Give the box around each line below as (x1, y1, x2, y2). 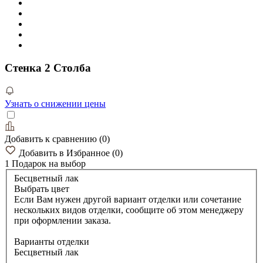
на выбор (49, 158, 86, 168)
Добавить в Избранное (19, 147, 112, 158)
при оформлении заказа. (14, 215, 111, 226)
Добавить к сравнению (5, 133, 99, 144)
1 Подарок (5, 158, 49, 168)
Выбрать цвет (14, 184, 69, 194)
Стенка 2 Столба (5, 61, 91, 74)
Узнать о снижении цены (5, 98, 106, 109)
